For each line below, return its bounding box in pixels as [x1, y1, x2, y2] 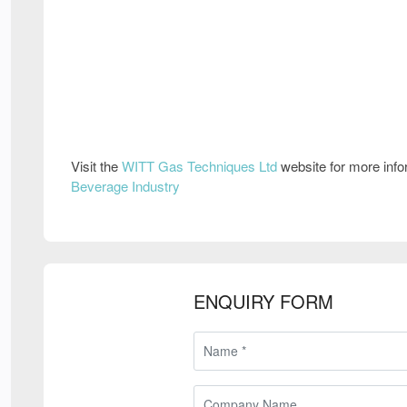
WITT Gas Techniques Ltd [122, 155, 277, 175]
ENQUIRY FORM [194, 287, 334, 314]
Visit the [71, 155, 122, 175]
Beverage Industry [71, 175, 180, 195]
